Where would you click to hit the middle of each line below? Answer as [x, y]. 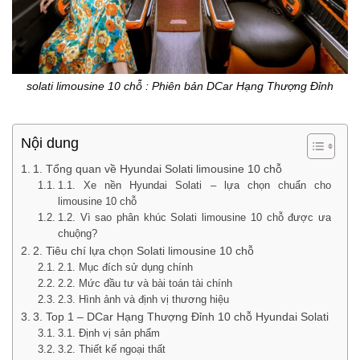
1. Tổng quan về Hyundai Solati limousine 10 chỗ [157, 168]
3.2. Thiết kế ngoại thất [111, 349]
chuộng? [77, 233]
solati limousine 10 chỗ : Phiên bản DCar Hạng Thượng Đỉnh [180, 87]
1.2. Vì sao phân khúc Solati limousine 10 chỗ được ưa [194, 217]
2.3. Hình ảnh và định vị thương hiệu [143, 299]
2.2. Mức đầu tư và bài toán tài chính [145, 283]
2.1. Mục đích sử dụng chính [125, 267]
